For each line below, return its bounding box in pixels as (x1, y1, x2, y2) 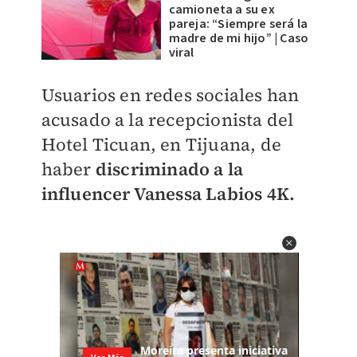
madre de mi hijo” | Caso (168, 29, 309, 47)
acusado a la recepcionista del (41, 108, 294, 131)
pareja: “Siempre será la (168, 15, 308, 33)
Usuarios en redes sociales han (41, 83, 300, 107)
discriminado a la (91, 157, 244, 181)
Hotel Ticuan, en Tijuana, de (41, 132, 282, 156)
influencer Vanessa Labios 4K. (41, 182, 296, 206)
